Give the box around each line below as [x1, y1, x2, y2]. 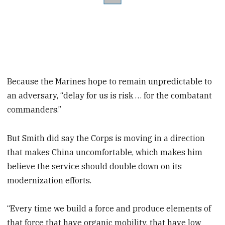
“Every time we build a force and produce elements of [7, 203, 211, 214]
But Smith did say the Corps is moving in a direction [7, 133, 205, 143]
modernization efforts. [7, 175, 92, 185]
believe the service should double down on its [7, 161, 182, 171]
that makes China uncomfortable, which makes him [7, 147, 203, 157]
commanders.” [7, 104, 62, 115]
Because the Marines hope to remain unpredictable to [7, 76, 212, 86]
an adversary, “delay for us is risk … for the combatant [7, 90, 212, 100]
